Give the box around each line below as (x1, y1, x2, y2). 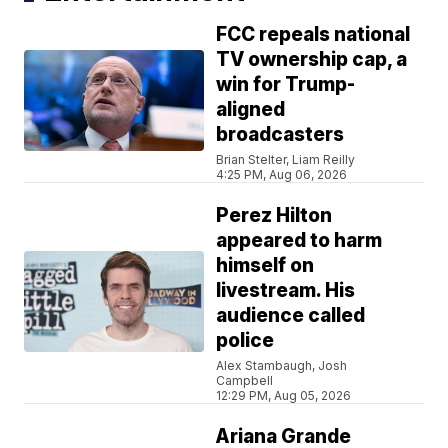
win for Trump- (216, 73, 356, 97)
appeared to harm (216, 229, 383, 253)
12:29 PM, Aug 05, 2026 (216, 388, 352, 404)
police (216, 329, 275, 353)
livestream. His (216, 279, 356, 303)
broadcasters (216, 123, 345, 147)
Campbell (216, 373, 274, 389)
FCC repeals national (216, 23, 411, 47)
